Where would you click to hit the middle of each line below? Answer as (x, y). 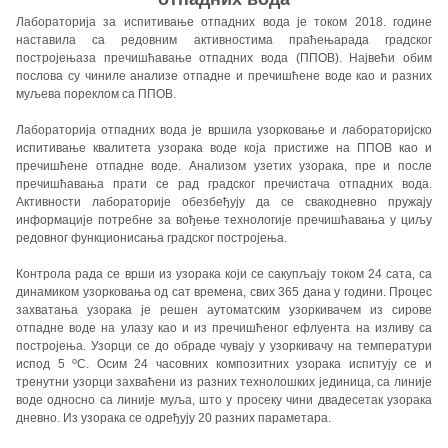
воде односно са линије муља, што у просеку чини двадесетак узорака (224, 400)
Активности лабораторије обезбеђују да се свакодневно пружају (224, 202)
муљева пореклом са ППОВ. (96, 94)
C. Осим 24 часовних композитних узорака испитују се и (255, 364)
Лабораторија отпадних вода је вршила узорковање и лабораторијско (224, 130)
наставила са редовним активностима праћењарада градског (224, 40)
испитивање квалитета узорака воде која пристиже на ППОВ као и (224, 148)
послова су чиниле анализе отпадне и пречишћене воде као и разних (224, 76)
